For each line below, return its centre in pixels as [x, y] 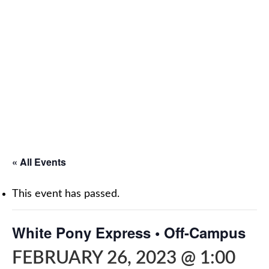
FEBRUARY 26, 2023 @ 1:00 [124, 258]
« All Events [39, 162]
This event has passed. [66, 194]
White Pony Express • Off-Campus [129, 232]
